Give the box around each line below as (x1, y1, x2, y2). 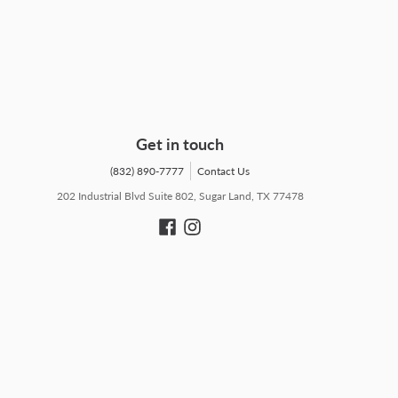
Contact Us (197, 163, 251, 178)
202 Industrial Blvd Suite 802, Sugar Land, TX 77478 (56, 188, 304, 203)
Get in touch (136, 134, 225, 154)
